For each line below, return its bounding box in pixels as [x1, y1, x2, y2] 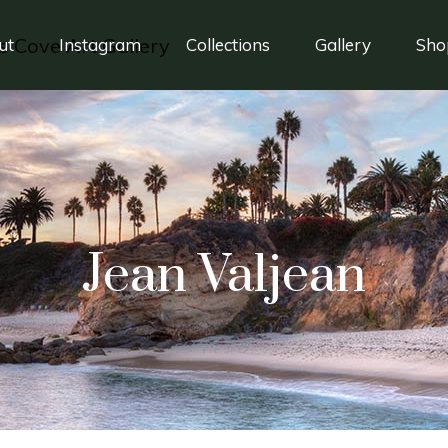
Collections [186, 34, 270, 55]
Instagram [59, 34, 141, 55]
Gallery [315, 34, 371, 55]
